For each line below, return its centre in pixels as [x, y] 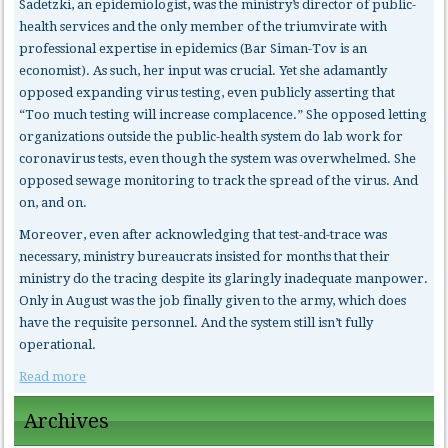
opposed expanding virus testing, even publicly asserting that [207, 92]
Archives [67, 420]
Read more [53, 376]
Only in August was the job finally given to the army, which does [213, 300]
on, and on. [53, 202]
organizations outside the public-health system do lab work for [211, 136]
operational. [58, 344]
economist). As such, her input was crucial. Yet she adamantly [203, 70]
